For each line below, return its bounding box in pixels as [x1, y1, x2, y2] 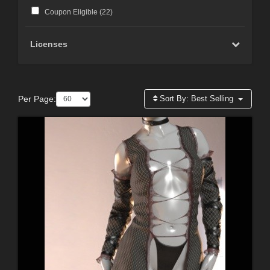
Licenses [30, 39, 68, 49]
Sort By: [157, 94, 192, 104]
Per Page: [18, 93, 56, 104]
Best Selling [191, 94, 234, 104]
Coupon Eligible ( [44, 8, 102, 17]
